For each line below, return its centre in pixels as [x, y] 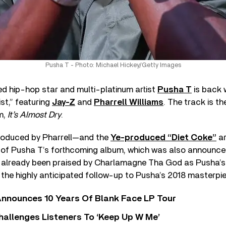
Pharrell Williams [129, 102]
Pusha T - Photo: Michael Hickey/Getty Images [113, 65]
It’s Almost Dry [34, 115]
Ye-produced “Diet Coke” [163, 137]
